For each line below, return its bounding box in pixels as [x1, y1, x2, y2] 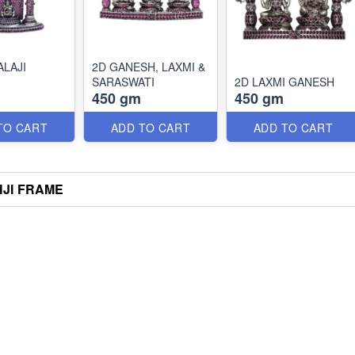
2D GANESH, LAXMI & [92, 59, 109, 74]
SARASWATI [92, 74, 155, 90]
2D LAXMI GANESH [235, 74, 334, 90]
